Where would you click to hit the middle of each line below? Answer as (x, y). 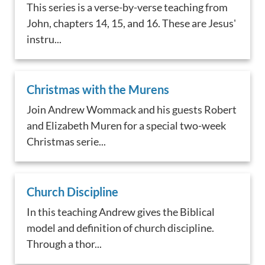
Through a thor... (64, 244)
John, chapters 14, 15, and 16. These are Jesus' (132, 23)
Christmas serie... (67, 142)
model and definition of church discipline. (121, 228)
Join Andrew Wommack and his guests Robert (132, 110)
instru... (44, 39)
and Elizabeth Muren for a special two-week (127, 126)
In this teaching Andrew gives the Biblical (121, 212)
